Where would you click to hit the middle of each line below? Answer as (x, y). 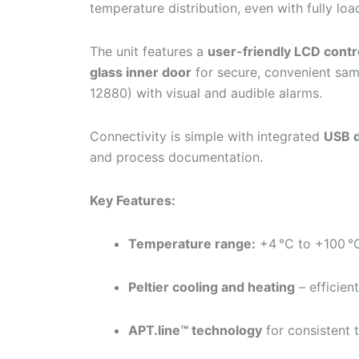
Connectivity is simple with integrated (207, 136)
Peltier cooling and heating (212, 286)
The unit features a (149, 51)
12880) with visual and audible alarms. (206, 93)
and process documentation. (176, 157)
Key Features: (133, 200)
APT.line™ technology (195, 330)
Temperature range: (192, 243)
